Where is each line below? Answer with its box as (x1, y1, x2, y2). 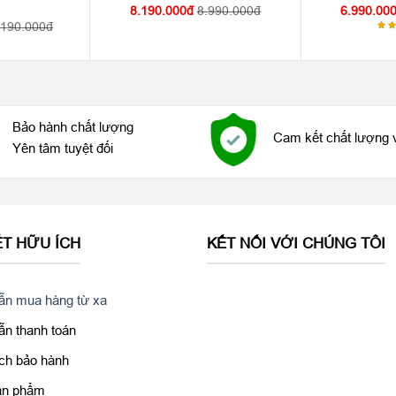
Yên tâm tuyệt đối (12, 141, 113, 156)
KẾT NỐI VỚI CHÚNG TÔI (207, 235, 385, 253)
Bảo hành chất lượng (12, 119, 133, 135)
